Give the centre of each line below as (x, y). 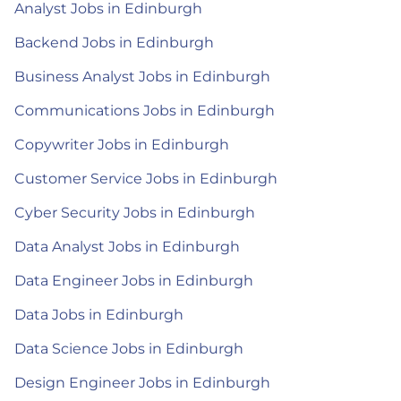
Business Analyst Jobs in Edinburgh (142, 77)
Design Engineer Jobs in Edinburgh (142, 383)
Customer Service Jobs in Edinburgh (146, 179)
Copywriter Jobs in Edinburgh (122, 145)
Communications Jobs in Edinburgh (145, 111)
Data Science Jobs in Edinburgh (129, 349)
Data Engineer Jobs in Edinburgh (134, 281)
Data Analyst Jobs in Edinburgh (127, 247)
